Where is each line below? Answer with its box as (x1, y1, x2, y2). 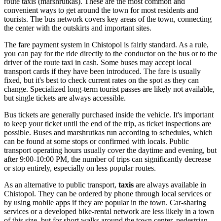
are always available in (134, 181, 206, 189)
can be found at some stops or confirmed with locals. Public (4, 137, 189, 146)
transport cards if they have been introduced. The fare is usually (4, 67, 201, 76)
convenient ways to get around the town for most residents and (4, 6, 198, 15)
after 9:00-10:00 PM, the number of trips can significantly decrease (4, 155, 211, 164)
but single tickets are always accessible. (4, 94, 126, 103)
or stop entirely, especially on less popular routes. (4, 164, 156, 173)
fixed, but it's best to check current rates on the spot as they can (4, 76, 199, 85)
